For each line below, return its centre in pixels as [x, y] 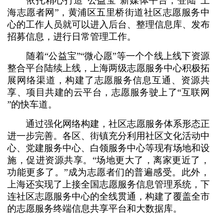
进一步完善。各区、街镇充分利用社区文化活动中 [108, 136]
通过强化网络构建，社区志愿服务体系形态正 [108, 124]
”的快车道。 [32, 104]
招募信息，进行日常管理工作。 [72, 37]
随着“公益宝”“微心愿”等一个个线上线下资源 [108, 56]
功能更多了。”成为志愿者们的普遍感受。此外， [108, 172]
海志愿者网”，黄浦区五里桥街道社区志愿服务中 [108, 12]
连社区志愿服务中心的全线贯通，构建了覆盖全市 [108, 196]
